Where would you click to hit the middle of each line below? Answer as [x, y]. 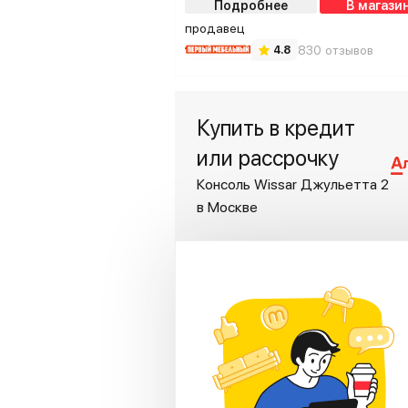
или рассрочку [268, 158]
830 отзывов [335, 50]
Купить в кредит [276, 128]
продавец [215, 28]
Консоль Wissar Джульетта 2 [293, 184]
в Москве [227, 207]
